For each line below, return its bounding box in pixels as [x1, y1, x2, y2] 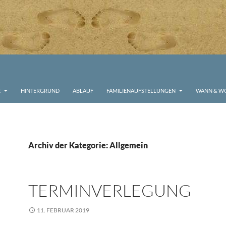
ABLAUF [73, 87, 93, 94]
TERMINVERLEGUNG [28, 180, 191, 201]
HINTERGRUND [21, 87, 60, 94]
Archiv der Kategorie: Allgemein [28, 140, 148, 150]
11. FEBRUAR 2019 [37, 206, 89, 214]
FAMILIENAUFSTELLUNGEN [106, 87, 176, 94]
